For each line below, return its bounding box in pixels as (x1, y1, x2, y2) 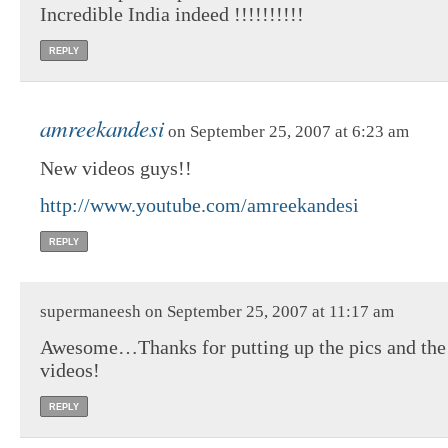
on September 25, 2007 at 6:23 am (164, 121, 409, 141)
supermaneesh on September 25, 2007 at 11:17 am (40, 301, 394, 321)
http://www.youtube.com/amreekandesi (40, 193, 359, 216)
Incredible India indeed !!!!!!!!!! (40, 2, 304, 25)
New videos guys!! (40, 156, 192, 179)
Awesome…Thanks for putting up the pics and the (40, 335, 446, 358)
